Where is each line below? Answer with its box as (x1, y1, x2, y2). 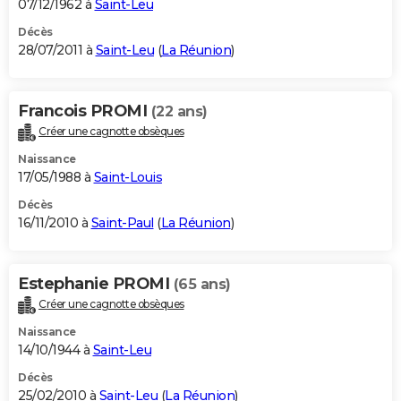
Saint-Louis (93, 169, 162, 186)
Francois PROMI (18, 101, 151, 122)
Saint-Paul (90, 215, 154, 232)
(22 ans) (150, 103, 208, 121)
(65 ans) (173, 276, 231, 294)
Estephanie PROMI (18, 274, 174, 294)
